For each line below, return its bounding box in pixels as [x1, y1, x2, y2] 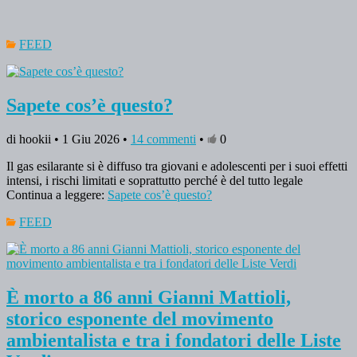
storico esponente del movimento [6, 308, 273, 330]
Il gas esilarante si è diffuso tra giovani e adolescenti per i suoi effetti [6, 159, 347, 174]
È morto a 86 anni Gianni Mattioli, [6, 287, 291, 308]
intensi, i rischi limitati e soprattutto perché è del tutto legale [6, 174, 303, 188]
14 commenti [131, 132, 196, 147]
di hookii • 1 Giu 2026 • [6, 132, 131, 147]
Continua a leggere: [6, 188, 108, 202]
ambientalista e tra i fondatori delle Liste [6, 330, 341, 351]
